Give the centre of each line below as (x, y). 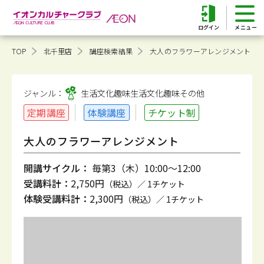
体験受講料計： (57, 199)
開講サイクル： (57, 168)
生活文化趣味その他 (167, 93)
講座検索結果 (111, 51)
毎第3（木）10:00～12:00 (145, 168)
